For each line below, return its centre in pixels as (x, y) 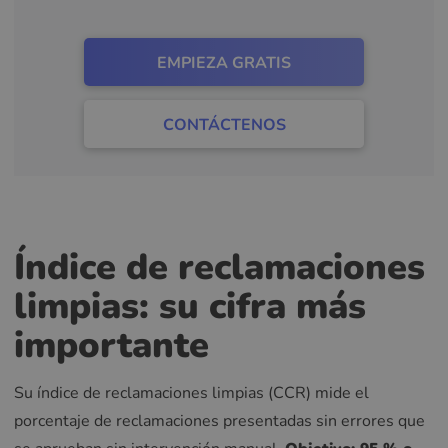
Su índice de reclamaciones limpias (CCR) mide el (191, 393)
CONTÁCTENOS (224, 125)
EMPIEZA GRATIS (224, 62)
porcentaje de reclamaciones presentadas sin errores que (219, 421)
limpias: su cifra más (190, 307)
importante (111, 346)
